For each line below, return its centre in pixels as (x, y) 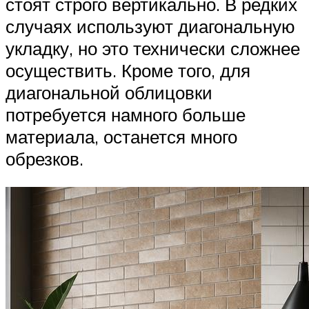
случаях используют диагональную (150, 26)
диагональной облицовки (109, 92)
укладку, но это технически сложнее (153, 48)
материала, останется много (121, 136)
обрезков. (44, 158)
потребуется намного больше (126, 114)
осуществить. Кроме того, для (128, 70)
